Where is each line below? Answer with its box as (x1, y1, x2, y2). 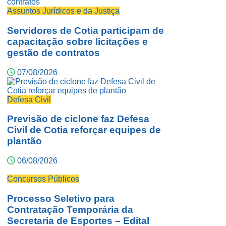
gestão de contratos (7, 47, 100, 59)
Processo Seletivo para (7, 193, 115, 204)
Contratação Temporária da (7, 204, 133, 215)
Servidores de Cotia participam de (7, 25, 164, 36)
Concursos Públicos (7, 175, 79, 184)
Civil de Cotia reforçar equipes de (7, 125, 161, 136)
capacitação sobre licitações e (7, 36, 148, 47)
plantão (7, 136, 42, 147)
